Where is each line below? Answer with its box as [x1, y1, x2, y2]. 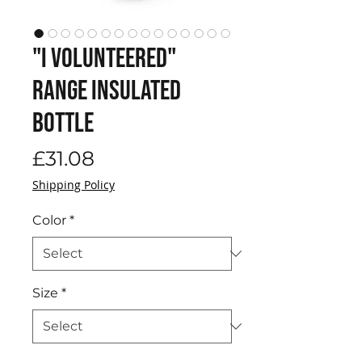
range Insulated [32, 74, 181, 108]
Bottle [32, 107, 94, 141]
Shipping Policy [32, 177, 115, 193]
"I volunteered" [32, 42, 176, 76]
